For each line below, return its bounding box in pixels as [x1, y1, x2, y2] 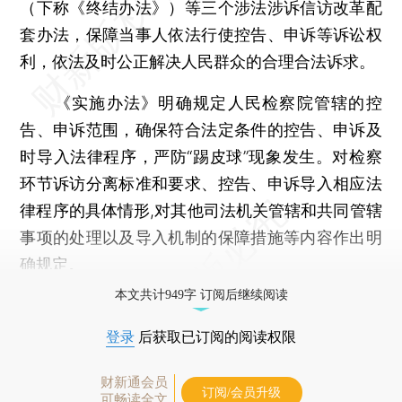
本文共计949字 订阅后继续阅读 [114, 287, 288, 301]
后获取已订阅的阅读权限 [135, 328, 296, 345]
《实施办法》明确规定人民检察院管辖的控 [20, 92, 382, 112]
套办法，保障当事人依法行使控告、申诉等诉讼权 [20, 24, 382, 44]
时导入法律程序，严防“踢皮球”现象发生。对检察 [20, 146, 382, 166]
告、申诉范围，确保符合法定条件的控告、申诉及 [20, 119, 382, 139]
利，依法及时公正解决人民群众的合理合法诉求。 [20, 51, 376, 71]
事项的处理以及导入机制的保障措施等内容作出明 [20, 227, 382, 247]
